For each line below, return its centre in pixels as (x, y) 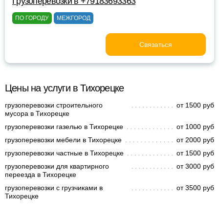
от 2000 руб (195, 140)
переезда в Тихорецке (41, 175)
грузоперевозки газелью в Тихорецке (64, 127)
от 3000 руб (195, 166)
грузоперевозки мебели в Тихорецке (63, 140)
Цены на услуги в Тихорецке (65, 88)
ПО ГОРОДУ (32, 18)
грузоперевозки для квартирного (57, 166)
